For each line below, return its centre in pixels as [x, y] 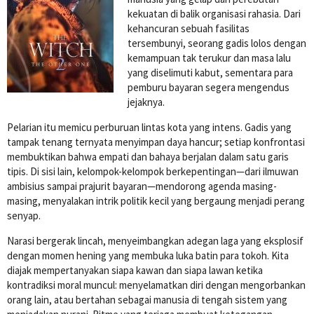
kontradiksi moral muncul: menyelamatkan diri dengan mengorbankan [156, 285]
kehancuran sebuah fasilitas [189, 28]
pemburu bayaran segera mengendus [209, 87]
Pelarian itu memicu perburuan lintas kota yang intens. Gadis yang [149, 127]
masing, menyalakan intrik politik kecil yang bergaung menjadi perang [156, 200]
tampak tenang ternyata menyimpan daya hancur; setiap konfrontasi [156, 142]
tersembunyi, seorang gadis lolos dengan [217, 43]
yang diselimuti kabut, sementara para [210, 72]
